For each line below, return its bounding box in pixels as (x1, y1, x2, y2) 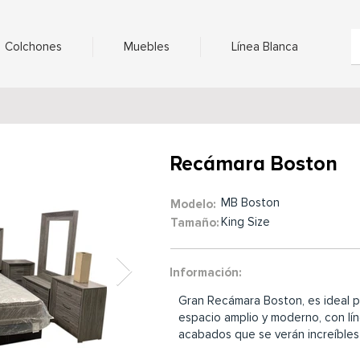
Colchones (5, 39, 62, 54)
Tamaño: (170, 215, 219, 230)
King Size (221, 215, 270, 229)
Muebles (124, 39, 170, 54)
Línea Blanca (231, 39, 298, 54)
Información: (170, 265, 242, 280)
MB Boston (221, 195, 280, 210)
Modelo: (170, 197, 216, 211)
